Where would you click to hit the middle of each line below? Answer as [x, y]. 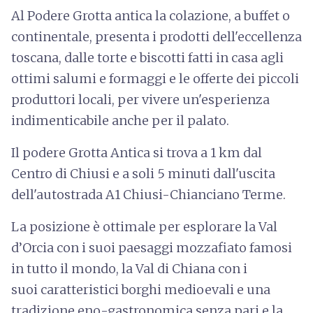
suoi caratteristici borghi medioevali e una [141, 290]
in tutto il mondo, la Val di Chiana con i [129, 269]
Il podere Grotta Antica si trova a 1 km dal [137, 153]
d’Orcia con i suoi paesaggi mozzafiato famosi [152, 248]
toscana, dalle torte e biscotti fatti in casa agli [147, 58]
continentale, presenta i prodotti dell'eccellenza [156, 37]
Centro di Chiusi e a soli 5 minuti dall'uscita [143, 174]
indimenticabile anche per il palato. [120, 121]
